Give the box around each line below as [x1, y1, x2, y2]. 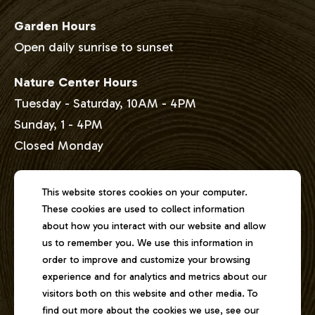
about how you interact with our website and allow [42, 220, 266, 232]
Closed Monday [14, 138, 103, 153]
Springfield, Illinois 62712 [14, 226, 151, 241]
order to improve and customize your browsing [42, 254, 250, 266]
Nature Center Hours [14, 75, 138, 90]
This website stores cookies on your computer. [42, 186, 247, 198]
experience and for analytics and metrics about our [42, 271, 267, 283]
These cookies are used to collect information [42, 203, 245, 215]
